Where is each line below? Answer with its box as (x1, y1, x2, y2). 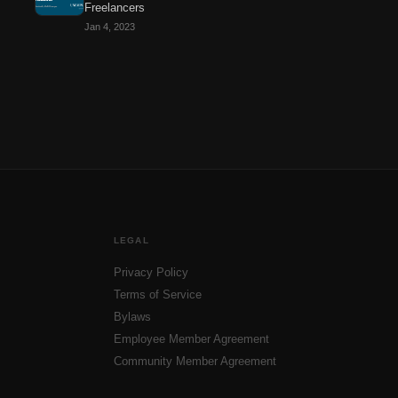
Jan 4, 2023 (84, 21, 135, 32)
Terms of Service (113, 288, 202, 301)
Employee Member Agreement (113, 332, 269, 346)
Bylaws (113, 310, 151, 323)
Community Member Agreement (113, 354, 276, 368)
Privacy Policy (113, 266, 188, 279)
